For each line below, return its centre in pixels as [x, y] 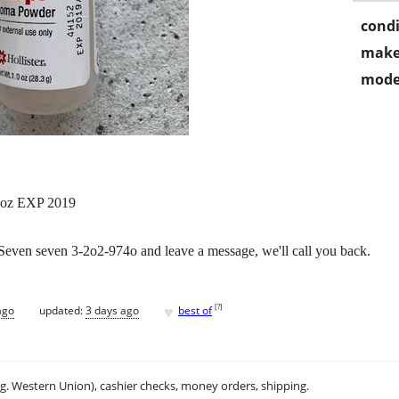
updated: [62, 310]
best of [195, 310]
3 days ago [112, 310]
